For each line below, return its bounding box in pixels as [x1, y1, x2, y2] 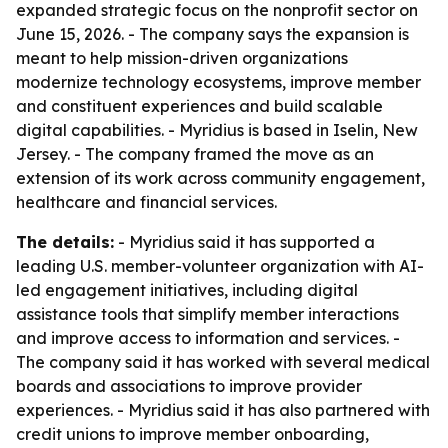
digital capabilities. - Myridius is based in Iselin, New [16, 120, 418, 140]
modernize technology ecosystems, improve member [16, 72, 421, 92]
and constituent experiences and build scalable [16, 96, 383, 116]
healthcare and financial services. [16, 192, 277, 212]
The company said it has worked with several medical [16, 352, 430, 372]
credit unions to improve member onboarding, [16, 424, 369, 444]
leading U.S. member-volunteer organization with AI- [16, 256, 424, 276]
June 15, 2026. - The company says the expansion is [16, 24, 409, 44]
